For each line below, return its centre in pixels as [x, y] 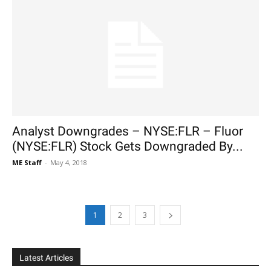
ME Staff [27, 162]
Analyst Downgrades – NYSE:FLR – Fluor [128, 131]
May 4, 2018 [69, 162]
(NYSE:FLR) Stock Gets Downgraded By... [128, 146]
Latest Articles [46, 257]
